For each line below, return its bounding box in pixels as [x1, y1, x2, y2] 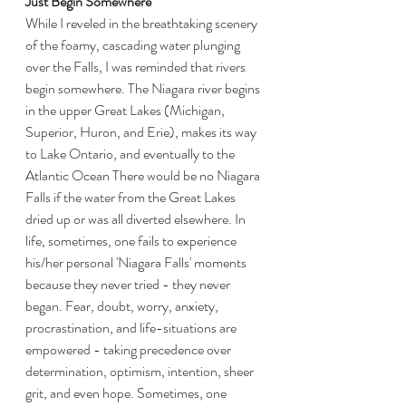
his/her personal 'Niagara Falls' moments [25, 251, 249, 273]
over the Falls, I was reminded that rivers [25, 55, 248, 77]
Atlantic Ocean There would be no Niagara [25, 164, 263, 186]
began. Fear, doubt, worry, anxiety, [25, 295, 221, 316]
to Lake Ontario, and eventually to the [25, 142, 237, 164]
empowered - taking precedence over [25, 338, 234, 360]
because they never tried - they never [25, 273, 233, 295]
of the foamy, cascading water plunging [25, 34, 243, 55]
